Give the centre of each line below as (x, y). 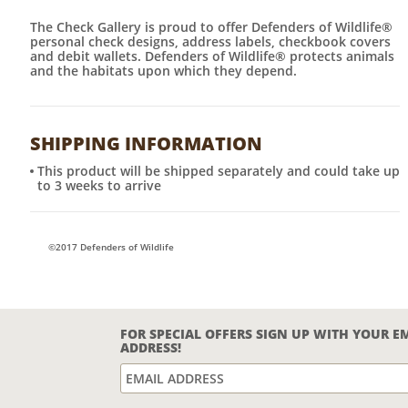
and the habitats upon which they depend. (163, 71)
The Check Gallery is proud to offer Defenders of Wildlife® (211, 27)
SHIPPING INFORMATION (146, 144)
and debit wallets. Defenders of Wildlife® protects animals (212, 56)
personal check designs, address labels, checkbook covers (210, 42)
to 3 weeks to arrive (99, 186)
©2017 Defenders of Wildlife (111, 247)
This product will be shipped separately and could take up (219, 171)
